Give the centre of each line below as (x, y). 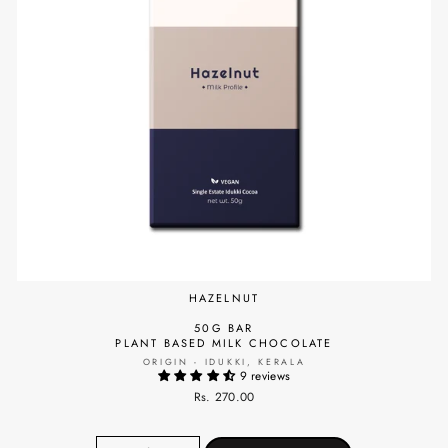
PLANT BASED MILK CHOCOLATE (224, 342)
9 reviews (265, 375)
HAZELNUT (224, 297)
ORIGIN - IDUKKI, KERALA (224, 361)
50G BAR (224, 327)
